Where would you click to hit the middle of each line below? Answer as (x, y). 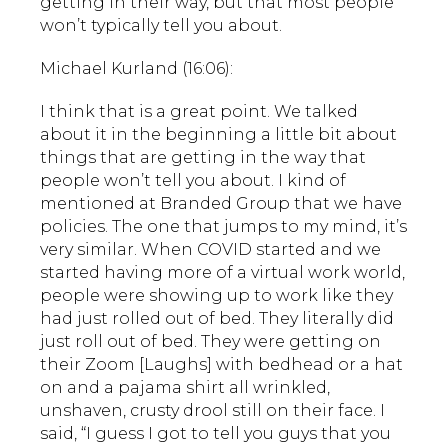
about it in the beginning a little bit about (218, 134)
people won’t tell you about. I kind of (193, 180)
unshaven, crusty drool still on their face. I (212, 410)
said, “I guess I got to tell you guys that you (215, 433)
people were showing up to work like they (216, 295)
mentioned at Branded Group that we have (221, 203)
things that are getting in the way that (203, 157)
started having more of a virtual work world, (222, 272)
